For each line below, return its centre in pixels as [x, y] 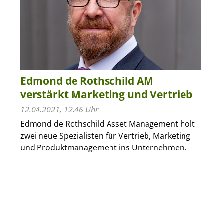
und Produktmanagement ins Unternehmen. [103, 147]
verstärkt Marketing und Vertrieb [106, 94]
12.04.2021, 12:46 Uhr [59, 109]
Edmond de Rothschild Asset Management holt [107, 124]
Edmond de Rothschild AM [87, 81]
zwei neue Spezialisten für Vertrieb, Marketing [105, 135]
